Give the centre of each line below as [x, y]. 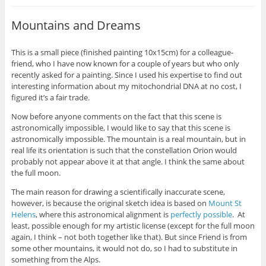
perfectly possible [201, 214]
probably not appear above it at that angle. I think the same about [128, 161]
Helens [23, 214]
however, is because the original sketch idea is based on [110, 203]
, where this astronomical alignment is [103, 214]
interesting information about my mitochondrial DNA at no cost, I [126, 86]
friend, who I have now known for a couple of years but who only [125, 64]
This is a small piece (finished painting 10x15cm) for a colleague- [122, 52]
